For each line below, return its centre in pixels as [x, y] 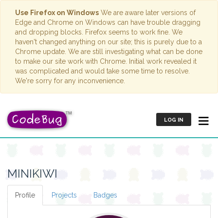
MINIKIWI [32, 173]
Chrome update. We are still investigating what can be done [109, 52]
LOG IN [173, 120]
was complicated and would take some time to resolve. [102, 71]
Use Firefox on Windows [57, 13]
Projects [64, 195]
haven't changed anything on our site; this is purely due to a [109, 42]
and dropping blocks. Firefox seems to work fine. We [99, 32]
